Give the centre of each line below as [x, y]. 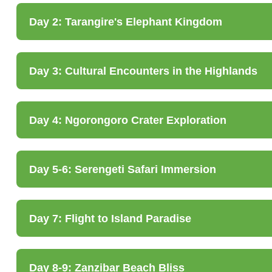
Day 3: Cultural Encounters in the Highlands [143, 71]
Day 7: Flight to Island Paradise [110, 219]
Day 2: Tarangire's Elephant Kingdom [126, 22]
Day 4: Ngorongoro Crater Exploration [128, 121]
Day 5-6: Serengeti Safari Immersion [123, 170]
